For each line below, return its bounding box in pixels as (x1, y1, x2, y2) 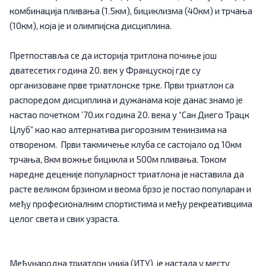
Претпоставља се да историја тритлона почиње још (9, 50, 217, 61)
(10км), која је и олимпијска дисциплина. (9, 20, 172, 31)
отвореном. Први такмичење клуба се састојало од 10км (9, 139, 242, 150)
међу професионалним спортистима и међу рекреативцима (9, 198, 252, 209)
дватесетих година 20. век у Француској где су (9, 65, 201, 75)
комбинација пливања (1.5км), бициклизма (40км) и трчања (9, 5, 252, 16)
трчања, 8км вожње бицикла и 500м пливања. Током (9, 154, 226, 164)
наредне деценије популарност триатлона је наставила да (9, 169, 244, 179)
